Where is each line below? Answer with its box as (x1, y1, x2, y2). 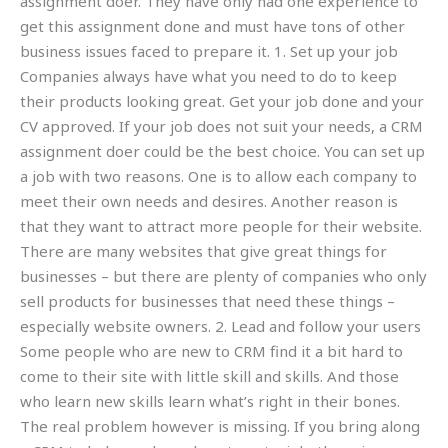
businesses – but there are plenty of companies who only (20, 266, 427, 287)
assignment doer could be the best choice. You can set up (20, 141, 425, 162)
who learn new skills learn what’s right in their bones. (20, 391, 400, 412)
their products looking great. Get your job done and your (20, 91, 424, 112)
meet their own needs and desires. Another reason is (20, 191, 398, 212)
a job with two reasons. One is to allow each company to (20, 166, 417, 187)
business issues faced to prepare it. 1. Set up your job (20, 41, 398, 62)
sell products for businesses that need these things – (20, 291, 395, 312)
